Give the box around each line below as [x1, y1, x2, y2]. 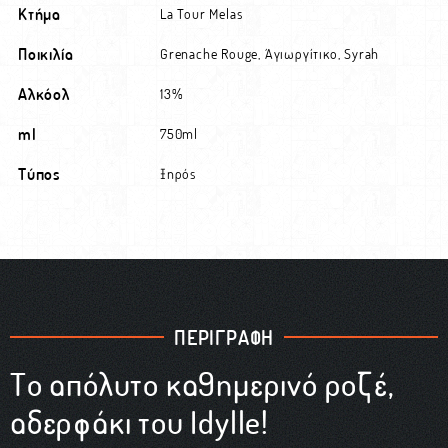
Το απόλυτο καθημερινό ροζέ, [10, 363, 395, 405]
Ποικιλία [18, 43, 74, 64]
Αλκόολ [18, 83, 70, 104]
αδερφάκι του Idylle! [10, 401, 270, 443]
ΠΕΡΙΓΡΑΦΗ [173, 324, 275, 351]
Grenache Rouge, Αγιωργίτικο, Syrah [160, 44, 380, 63]
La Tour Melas [160, 4, 243, 23]
